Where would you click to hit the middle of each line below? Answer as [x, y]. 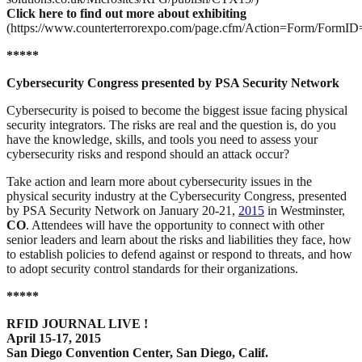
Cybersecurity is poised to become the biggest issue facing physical [177, 111]
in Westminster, [305, 211]
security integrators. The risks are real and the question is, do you [171, 125]
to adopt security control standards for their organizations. [152, 269]
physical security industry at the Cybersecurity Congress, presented [177, 196]
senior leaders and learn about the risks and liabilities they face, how [179, 240]
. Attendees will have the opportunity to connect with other [175, 225]
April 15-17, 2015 [54, 339]
